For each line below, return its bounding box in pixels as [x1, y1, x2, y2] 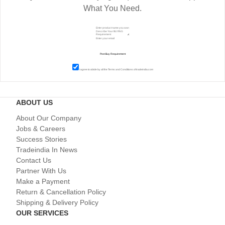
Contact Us [16, 156, 51, 164]
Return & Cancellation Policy [16, 187, 106, 196]
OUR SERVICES [16, 208, 68, 217]
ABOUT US [16, 98, 53, 106]
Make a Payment [16, 177, 70, 185]
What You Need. [83, 4, 142, 13]
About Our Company [16, 114, 81, 122]
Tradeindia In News [16, 145, 77, 154]
